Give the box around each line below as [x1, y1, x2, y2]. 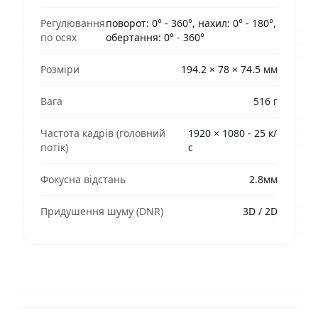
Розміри [40, 62, 79, 76]
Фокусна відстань [40, 172, 126, 186]
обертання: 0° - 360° [106, 30, 205, 44]
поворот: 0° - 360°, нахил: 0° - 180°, [106, 16, 277, 30]
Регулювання [40, 16, 105, 30]
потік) [40, 140, 68, 154]
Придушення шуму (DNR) [40, 204, 163, 218]
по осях [40, 30, 77, 44]
